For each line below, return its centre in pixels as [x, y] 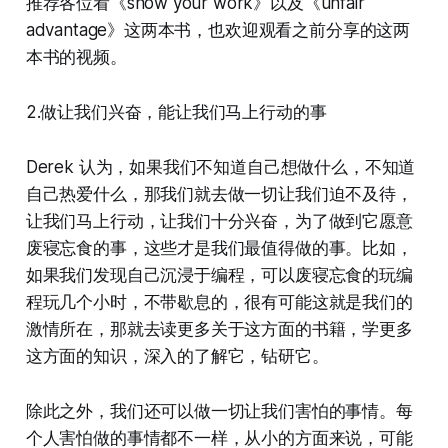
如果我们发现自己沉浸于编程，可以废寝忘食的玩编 [219, 274]
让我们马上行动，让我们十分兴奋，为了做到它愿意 [219, 220]
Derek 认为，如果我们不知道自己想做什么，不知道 [220, 166]
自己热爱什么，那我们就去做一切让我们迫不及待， [219, 193]
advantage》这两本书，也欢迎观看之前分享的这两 [218, 29]
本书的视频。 [76, 56]
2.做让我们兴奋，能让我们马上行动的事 [176, 111]
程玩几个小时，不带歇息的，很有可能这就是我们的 [219, 301]
